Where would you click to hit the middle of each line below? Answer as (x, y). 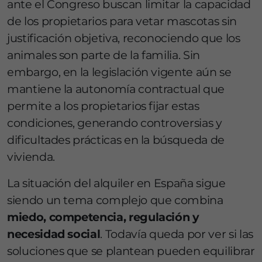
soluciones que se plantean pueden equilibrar (131, 251)
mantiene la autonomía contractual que (116, 89)
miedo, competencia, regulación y (103, 217)
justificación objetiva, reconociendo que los (124, 38)
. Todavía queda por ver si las (177, 234)
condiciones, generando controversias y (115, 123)
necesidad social (54, 234)
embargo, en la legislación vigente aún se (119, 72)
